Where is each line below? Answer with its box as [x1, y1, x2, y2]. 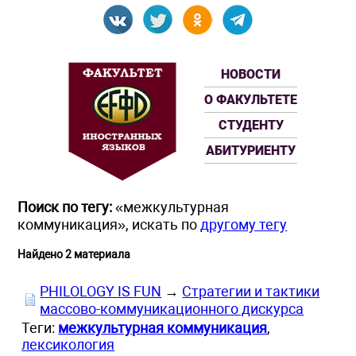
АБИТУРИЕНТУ [206, 143, 296, 158]
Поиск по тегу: [17, 199, 113, 215]
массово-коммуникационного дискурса [40, 300, 304, 317]
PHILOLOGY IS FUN [40, 283, 162, 300]
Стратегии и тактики [182, 283, 320, 300]
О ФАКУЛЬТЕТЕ [204, 92, 297, 107]
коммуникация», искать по [17, 216, 201, 233]
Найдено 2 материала [17, 248, 131, 261]
